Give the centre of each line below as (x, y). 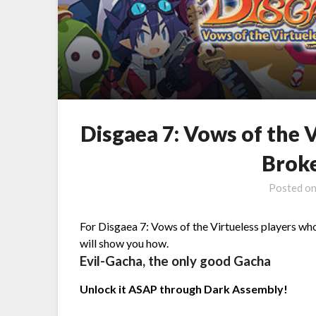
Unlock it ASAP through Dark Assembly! (184, 289)
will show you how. (124, 243)
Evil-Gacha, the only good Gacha (176, 261)
